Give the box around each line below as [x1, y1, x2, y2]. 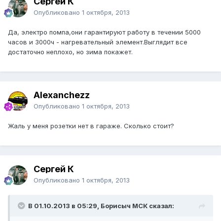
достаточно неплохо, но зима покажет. [8, 48, 133, 56]
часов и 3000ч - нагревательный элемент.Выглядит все [8, 38, 187, 46]
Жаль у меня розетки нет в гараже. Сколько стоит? [8, 122, 174, 130]
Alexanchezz [34, 90, 90, 101]
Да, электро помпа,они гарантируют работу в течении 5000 [8, 28, 201, 37]
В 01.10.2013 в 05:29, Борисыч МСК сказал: [28, 202, 174, 210]
